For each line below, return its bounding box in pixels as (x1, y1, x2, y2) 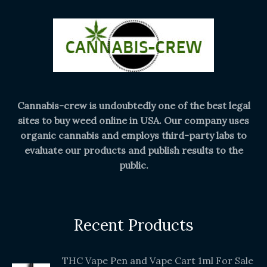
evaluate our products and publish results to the (24, 144, 243, 157)
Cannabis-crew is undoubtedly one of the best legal (17, 100, 250, 112)
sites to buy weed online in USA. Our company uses (18, 114, 249, 127)
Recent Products (73, 215, 194, 235)
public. (119, 159, 148, 172)
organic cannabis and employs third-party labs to (20, 129, 247, 142)
